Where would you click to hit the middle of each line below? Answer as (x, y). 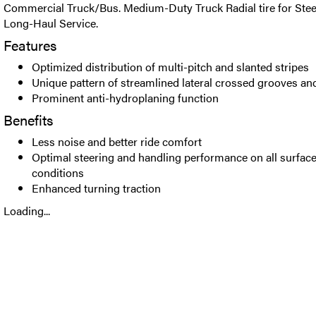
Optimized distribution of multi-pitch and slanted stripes (170, 67)
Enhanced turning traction (96, 188)
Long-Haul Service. (51, 23)
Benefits (28, 120)
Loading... (27, 211)
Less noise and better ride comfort (117, 141)
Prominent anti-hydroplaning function (125, 98)
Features (30, 45)
